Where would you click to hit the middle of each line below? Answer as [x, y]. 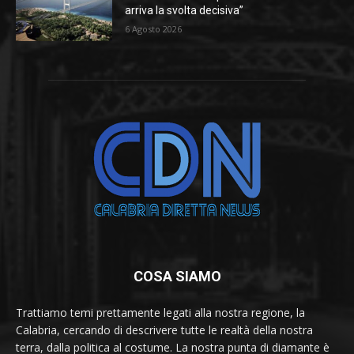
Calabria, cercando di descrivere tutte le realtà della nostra [164, 330]
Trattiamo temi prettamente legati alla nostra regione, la [160, 313]
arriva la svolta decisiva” [185, 11]
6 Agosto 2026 [154, 29]
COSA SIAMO [177, 277]
